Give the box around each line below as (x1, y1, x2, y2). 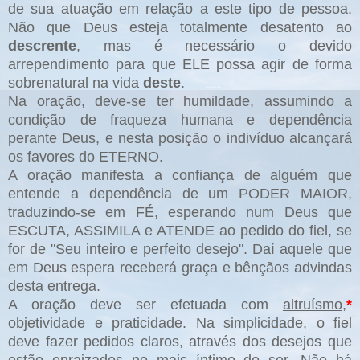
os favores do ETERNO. (8, 148, 163, 165)
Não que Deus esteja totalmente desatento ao (8, 18, 352, 35)
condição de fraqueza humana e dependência (8, 111, 352, 128)
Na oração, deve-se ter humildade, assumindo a (8, 92, 352, 109)
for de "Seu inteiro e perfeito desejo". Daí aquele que (8, 240, 352, 257)
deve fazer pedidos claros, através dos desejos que (8, 333, 352, 350)
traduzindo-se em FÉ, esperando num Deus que (8, 203, 352, 220)
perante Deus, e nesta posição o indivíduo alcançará (8, 129, 352, 146)
